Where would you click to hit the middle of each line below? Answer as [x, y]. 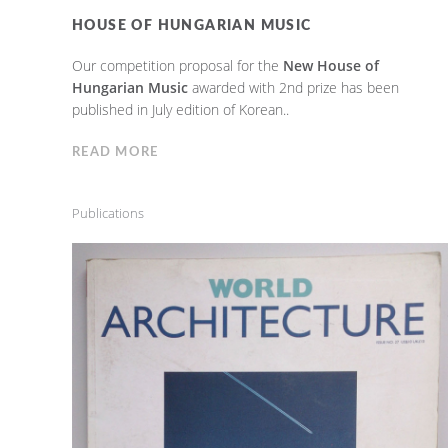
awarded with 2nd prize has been [293, 87]
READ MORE [115, 152]
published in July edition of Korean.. [180, 109]
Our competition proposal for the [177, 65]
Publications [107, 212]
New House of [330, 65]
